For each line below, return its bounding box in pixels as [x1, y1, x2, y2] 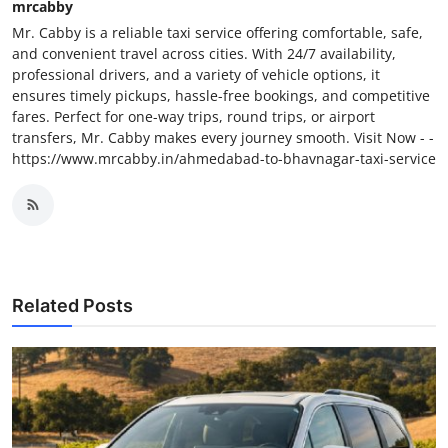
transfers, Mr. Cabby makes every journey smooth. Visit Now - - [12, 127, 434, 147]
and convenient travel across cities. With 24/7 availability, [12, 43, 396, 63]
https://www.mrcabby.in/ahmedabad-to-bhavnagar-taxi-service [12, 148, 436, 168]
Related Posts [12, 294, 133, 316]
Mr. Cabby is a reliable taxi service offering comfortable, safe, [12, 22, 423, 42]
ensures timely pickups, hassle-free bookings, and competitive [12, 85, 430, 105]
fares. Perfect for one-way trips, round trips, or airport [12, 106, 375, 126]
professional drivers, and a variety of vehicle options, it [12, 64, 380, 84]
